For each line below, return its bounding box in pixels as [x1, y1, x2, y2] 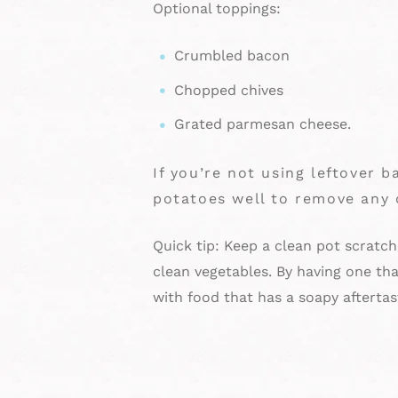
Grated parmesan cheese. [174, 115, 351, 133]
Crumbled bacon [174, 47, 290, 65]
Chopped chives [174, 81, 283, 99]
